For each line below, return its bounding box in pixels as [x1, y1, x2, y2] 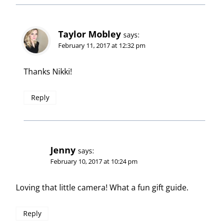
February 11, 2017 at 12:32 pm [58, 41, 146, 50]
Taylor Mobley [58, 28, 121, 40]
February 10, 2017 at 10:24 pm [50, 157, 138, 166]
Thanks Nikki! [24, 66, 72, 77]
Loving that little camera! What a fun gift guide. [16, 182, 188, 193]
